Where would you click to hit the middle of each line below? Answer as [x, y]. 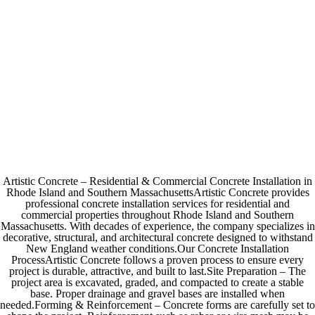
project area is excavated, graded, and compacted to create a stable [157, 282]
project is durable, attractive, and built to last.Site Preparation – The [157, 271]
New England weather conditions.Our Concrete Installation [157, 249]
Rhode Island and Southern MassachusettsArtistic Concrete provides [157, 192]
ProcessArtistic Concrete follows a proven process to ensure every [157, 260]
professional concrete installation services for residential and [157, 204]
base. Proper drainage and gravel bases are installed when [157, 294]
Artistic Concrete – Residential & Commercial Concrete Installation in [157, 181]
